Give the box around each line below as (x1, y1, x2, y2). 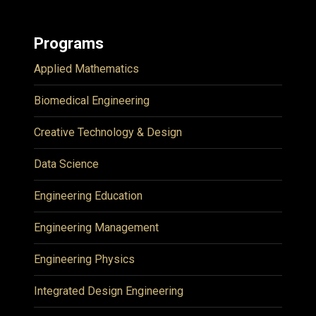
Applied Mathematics (34, 62, 139, 75)
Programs (34, 34, 104, 52)
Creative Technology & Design (34, 126, 182, 139)
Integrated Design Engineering (34, 284, 183, 298)
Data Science (34, 157, 99, 171)
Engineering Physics (34, 253, 135, 266)
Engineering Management (34, 221, 159, 234)
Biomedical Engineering (34, 94, 150, 107)
